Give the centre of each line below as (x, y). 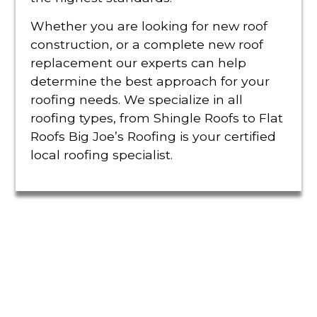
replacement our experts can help (138, 62)
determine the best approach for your (150, 81)
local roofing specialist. (101, 154)
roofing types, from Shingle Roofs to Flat (156, 117)
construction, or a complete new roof (146, 44)
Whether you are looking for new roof (149, 25)
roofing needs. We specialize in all (136, 99)
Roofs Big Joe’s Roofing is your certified (153, 136)
